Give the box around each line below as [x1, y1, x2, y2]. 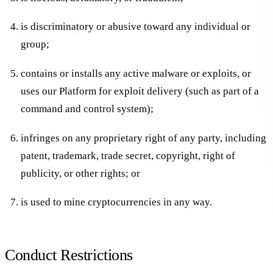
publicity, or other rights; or [20, 167, 140, 179]
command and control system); [20, 102, 154, 115]
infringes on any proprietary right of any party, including [20, 132, 266, 144]
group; [20, 38, 49, 51]
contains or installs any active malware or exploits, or [20, 67, 251, 79]
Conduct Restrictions [5, 246, 133, 264]
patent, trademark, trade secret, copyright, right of [20, 149, 235, 161]
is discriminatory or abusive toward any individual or [20, 21, 250, 33]
